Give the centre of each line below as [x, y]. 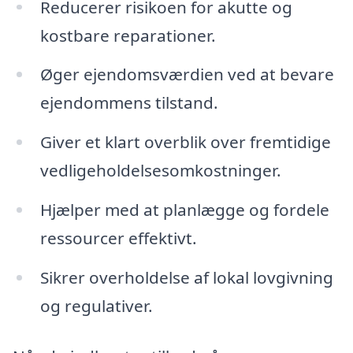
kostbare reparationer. [128, 35]
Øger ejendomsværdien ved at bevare [187, 74]
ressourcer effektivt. [118, 238]
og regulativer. [96, 305]
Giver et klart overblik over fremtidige [185, 142]
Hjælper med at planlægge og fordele [184, 210]
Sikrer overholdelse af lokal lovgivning [186, 277]
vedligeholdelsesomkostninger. [160, 171]
